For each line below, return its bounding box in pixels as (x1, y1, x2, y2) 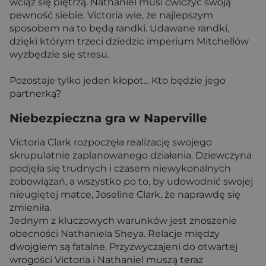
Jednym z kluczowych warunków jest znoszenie (9, 215, 237, 227)
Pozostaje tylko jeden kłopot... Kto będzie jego (9, 74, 226, 86)
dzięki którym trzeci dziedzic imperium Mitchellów (9, 35, 249, 47)
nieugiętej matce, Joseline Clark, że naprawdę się (9, 189, 240, 201)
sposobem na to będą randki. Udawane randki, (9, 22, 229, 34)
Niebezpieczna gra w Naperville (9, 111, 207, 126)
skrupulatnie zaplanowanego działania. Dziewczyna (9, 150, 252, 161)
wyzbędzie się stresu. (9, 48, 109, 60)
